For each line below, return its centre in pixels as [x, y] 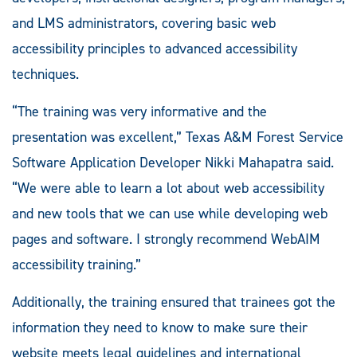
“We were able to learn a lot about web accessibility [168, 188]
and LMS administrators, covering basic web [144, 23]
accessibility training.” [76, 264]
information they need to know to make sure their [160, 327]
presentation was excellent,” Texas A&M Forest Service [178, 137]
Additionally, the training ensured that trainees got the [174, 302]
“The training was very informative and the [139, 111]
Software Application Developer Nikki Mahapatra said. [173, 162]
